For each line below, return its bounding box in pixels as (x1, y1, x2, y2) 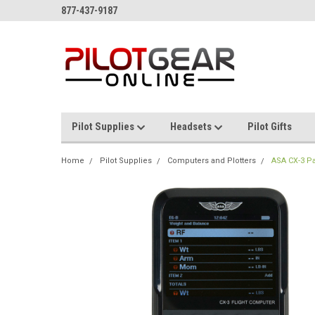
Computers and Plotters (167, 156, 256, 165)
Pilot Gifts (247, 120, 292, 133)
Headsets (170, 120, 214, 133)
